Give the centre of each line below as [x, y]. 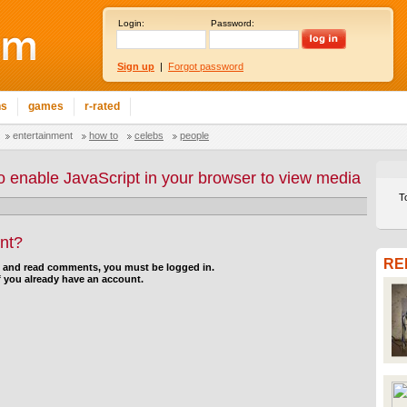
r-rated [102, 106]
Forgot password [206, 66]
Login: [131, 23]
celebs [149, 135]
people [194, 135]
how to [104, 135]
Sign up [136, 66]
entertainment [43, 135]
